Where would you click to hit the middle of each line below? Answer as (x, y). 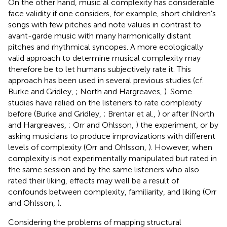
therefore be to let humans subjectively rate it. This (100, 69)
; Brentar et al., (130, 113)
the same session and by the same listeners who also (104, 169)
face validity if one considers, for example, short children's (112, 13)
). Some (178, 91)
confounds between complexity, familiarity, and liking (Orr (112, 192)
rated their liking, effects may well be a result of (93, 180)
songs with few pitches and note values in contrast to (105, 24)
